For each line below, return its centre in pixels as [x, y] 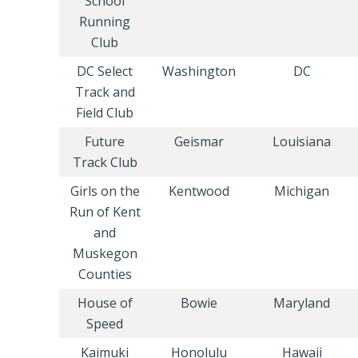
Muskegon [105, 253]
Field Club [105, 113]
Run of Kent [105, 212]
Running [105, 22]
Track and [105, 92]
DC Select [105, 71]
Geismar [199, 141]
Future [105, 141]
